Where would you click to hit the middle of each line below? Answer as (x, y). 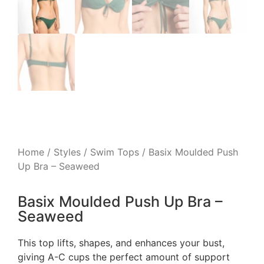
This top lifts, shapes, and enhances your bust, (121, 243)
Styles (67, 152)
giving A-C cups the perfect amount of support (124, 257)
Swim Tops (115, 152)
